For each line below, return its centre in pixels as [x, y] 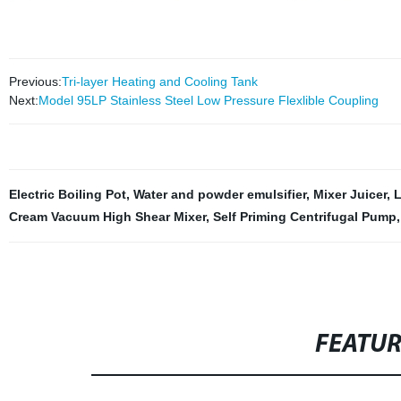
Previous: [35, 81]
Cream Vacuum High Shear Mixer [107, 217]
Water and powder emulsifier [219, 194]
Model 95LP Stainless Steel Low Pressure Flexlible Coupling [208, 100]
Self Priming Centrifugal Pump [304, 217]
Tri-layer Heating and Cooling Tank [159, 81]
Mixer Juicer [350, 194]
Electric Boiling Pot [67, 194]
